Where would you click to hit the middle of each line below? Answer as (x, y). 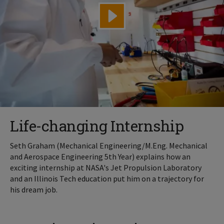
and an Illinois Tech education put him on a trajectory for (107, 178)
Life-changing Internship (97, 125)
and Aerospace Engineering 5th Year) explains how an (100, 156)
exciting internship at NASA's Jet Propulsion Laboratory (106, 167)
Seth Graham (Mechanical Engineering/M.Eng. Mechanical (109, 145)
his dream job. (34, 189)
